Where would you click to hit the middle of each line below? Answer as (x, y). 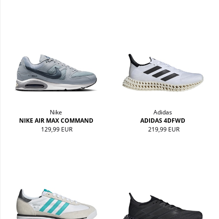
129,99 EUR (57, 130)
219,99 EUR (164, 130)
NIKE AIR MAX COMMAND (56, 121)
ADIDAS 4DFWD (163, 121)
